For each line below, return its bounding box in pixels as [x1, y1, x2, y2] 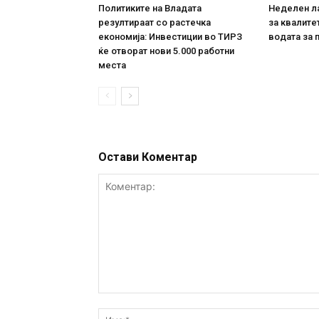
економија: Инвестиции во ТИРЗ [98, 31, 242, 42]
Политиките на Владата [98, 2, 202, 14]
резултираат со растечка [98, 16, 211, 28]
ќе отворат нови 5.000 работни [98, 45, 234, 56]
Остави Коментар [98, 150, 197, 164]
